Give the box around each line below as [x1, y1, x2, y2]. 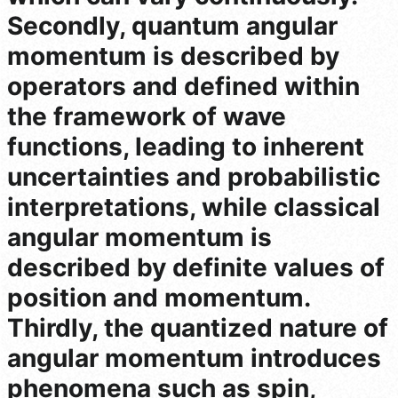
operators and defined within [7, 71, 360, 102]
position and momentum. [7, 283, 310, 314]
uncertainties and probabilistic [7, 162, 380, 193]
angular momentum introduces [7, 343, 381, 374]
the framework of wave [7, 101, 286, 132]
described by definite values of [7, 252, 385, 283]
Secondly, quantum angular [7, 11, 338, 42]
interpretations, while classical [7, 192, 380, 223]
